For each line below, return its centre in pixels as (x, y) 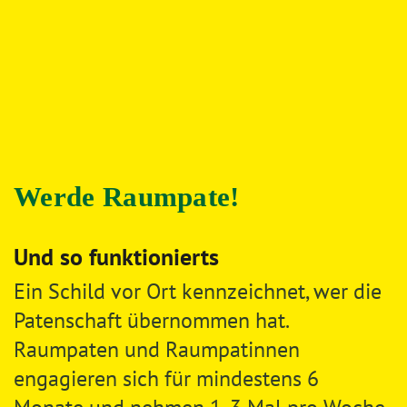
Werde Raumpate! (127, 197)
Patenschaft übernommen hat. (151, 320)
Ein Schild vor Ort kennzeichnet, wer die (198, 291)
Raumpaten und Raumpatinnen (157, 349)
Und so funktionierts (116, 257)
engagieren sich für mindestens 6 (166, 378)
